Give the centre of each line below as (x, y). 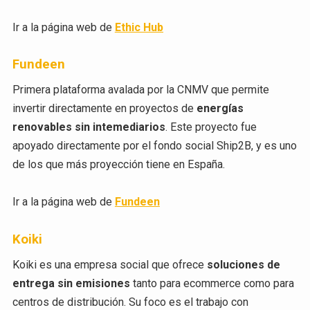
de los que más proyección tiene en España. (118, 165)
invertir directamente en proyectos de (104, 109)
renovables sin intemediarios (89, 127)
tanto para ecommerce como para (212, 284)
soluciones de (243, 265)
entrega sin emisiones (71, 284)
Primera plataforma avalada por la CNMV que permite (140, 90)
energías (220, 109)
